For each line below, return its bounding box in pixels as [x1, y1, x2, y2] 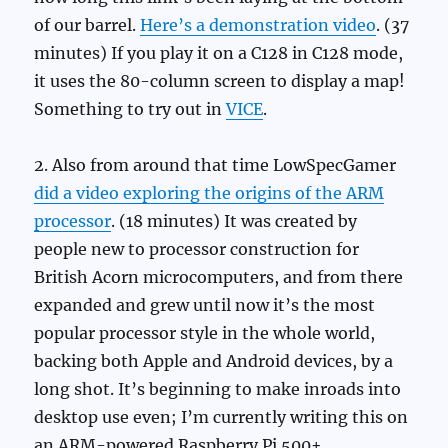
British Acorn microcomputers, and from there [34, 267, 404, 288]
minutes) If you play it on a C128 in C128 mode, [34, 43, 404, 64]
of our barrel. [34, 15, 141, 36]
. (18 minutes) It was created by [111, 211, 358, 232]
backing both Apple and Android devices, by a [34, 351, 394, 372]
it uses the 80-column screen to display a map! [34, 71, 406, 92]
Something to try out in [34, 99, 227, 120]
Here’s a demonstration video [140, 15, 377, 36]
